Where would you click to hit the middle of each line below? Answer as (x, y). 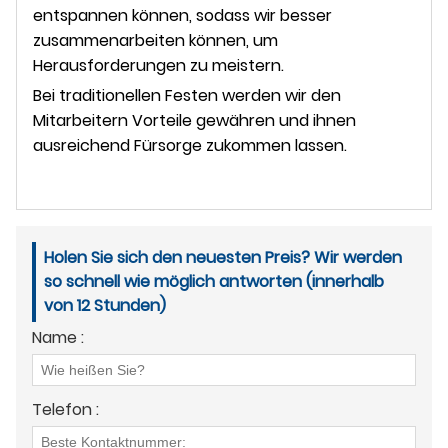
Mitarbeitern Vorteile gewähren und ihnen (194, 120)
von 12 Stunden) (105, 305)
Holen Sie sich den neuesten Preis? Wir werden (223, 257)
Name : (58, 337)
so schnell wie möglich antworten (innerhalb (214, 281)
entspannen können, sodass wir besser (182, 15)
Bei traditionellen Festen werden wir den (187, 95)
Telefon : (65, 409)
